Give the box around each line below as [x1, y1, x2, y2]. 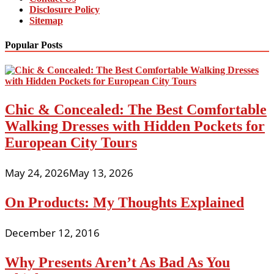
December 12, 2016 [5, 225, 100, 240]
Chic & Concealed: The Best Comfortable [5, 101, 267, 117]
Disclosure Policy [29, 4, 100, 15]
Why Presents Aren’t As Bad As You [5, 254, 230, 270]
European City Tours [5, 134, 137, 150]
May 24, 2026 [5, 165, 69, 180]
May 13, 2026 [69, 165, 133, 180]
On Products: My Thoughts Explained [5, 194, 244, 210]
